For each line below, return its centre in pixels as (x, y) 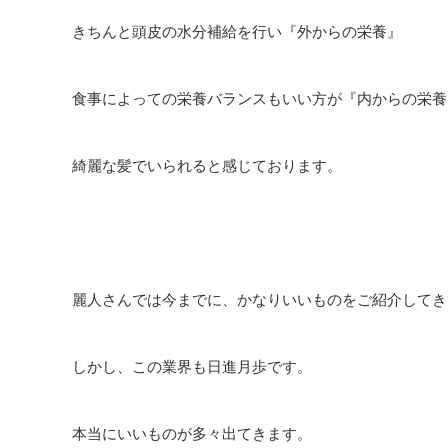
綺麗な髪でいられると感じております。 (207, 166)
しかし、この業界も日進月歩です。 (192, 367)
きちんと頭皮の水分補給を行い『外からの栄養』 (237, 32)
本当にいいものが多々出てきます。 (192, 434)
